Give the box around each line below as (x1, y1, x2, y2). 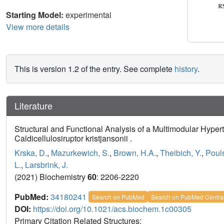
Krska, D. (14, 146, 47, 158)
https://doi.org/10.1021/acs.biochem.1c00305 (33, 202, 191, 214)
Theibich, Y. (160, 146, 201, 158)
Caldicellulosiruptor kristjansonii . (14, 132, 132, 144)
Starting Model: (6, 8, 65, 20)
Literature (14, 98, 52, 112)
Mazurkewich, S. (51, 146, 109, 158)
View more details (6, 20, 69, 32)
